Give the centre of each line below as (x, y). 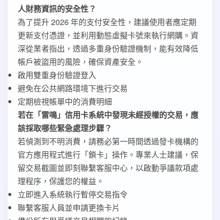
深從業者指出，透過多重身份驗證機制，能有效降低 (108, 48)
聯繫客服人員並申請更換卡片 (69, 207)
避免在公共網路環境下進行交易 (73, 88)
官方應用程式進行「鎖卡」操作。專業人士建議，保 (108, 154)
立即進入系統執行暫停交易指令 (73, 194)
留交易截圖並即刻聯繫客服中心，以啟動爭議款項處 (108, 168)
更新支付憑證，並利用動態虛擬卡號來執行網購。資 (108, 35)
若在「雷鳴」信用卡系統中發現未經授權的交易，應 (108, 115)
